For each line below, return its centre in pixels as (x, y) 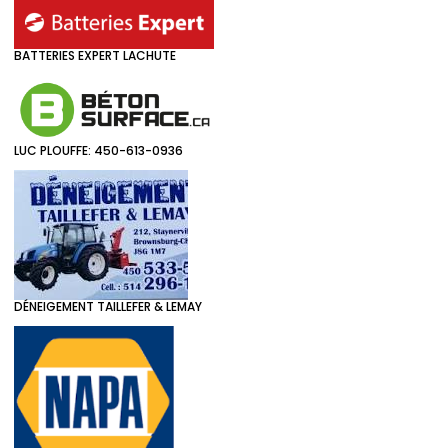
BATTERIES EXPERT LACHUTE (95, 55)
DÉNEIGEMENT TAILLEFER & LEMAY (108, 306)
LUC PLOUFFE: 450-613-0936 (98, 150)
